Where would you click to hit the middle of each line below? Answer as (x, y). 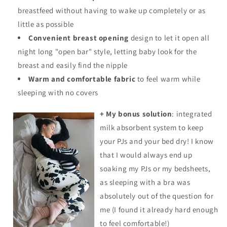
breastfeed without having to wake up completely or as (112, 11)
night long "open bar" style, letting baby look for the (107, 52)
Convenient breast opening (79, 38)
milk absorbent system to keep (152, 128)
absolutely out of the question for (157, 196)
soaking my (120, 169)
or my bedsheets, (182, 169)
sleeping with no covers (58, 93)
